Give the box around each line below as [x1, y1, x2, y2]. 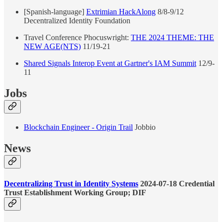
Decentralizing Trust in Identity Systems [4, 179, 138, 188]
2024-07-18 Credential [138, 179, 215, 188]
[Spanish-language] [24, 7, 86, 16]
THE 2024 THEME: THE [131, 33, 214, 42]
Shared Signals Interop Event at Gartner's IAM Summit [24, 58, 196, 67]
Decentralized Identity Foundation [24, 16, 130, 25]
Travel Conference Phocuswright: [24, 33, 131, 42]
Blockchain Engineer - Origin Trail [24, 123, 133, 132]
